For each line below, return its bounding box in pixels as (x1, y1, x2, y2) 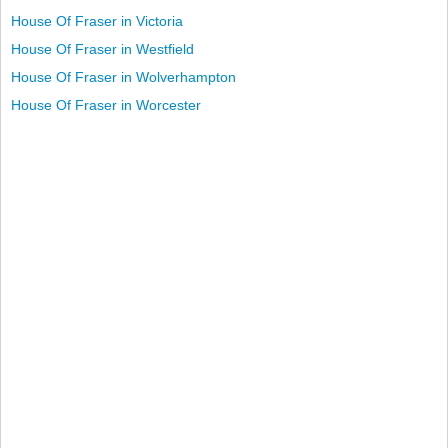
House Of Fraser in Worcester (11, 97, 201, 113)
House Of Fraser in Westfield (11, 41, 194, 57)
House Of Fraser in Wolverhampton (11, 69, 236, 85)
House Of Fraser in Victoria (11, 13, 183, 29)
